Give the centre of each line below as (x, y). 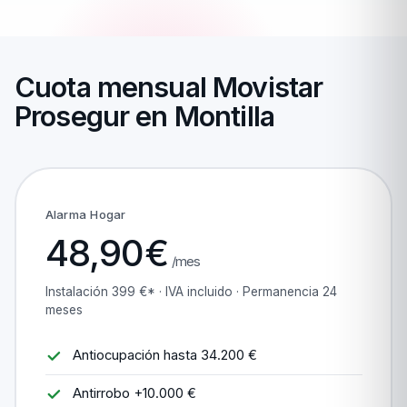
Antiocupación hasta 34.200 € (164, 355)
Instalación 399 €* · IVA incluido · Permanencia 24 (191, 291)
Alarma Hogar (85, 214)
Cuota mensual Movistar (169, 87)
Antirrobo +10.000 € (134, 393)
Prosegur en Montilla (144, 116)
